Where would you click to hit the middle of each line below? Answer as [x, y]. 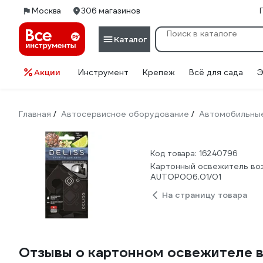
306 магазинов [110, 11]
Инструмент [103, 72]
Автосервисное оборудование [125, 114]
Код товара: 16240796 [194, 154]
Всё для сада [216, 72]
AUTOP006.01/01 [186, 177]
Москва [46, 11]
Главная [35, 114]
